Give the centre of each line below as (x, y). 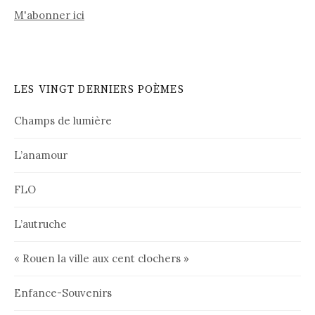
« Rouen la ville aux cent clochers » (102, 259)
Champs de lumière (63, 121)
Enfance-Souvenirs (63, 293)
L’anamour (41, 155)
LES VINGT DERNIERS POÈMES (99, 90)
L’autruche (40, 224)
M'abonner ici (49, 15)
